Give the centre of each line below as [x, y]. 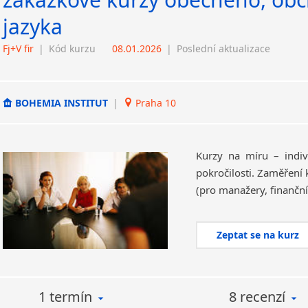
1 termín [65, 297]
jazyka [33, 26]
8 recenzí [257, 297]
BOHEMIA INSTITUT [62, 102]
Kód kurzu [72, 48]
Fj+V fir [18, 48]
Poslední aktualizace [223, 48]
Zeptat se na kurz [258, 235]
